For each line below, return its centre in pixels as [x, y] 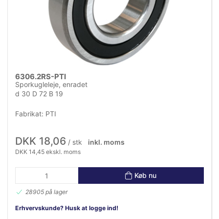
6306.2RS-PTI [41, 77]
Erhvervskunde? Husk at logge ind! [67, 208]
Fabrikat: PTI [36, 113]
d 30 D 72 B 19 [39, 94]
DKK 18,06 [41, 141]
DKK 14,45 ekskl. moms [48, 152]
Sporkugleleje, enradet [51, 85]
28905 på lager [47, 192]
